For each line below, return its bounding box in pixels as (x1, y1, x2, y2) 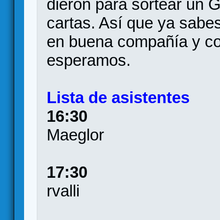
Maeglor (47, 126, 105, 144)
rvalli (47, 182, 80, 200)
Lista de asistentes (47, 88, 190, 107)
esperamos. (47, 51, 131, 69)
